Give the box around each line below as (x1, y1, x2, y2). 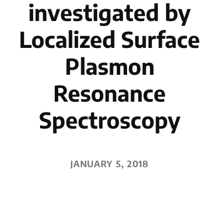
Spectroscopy (39, 106, 180, 133)
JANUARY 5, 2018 (70, 158, 149, 169)
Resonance (53, 79, 166, 107)
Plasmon (65, 52, 154, 80)
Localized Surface (19, 25, 200, 53)
